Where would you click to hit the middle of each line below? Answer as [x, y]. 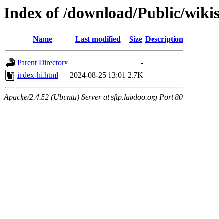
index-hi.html [38, 75]
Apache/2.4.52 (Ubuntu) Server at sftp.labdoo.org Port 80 [93, 97]
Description [164, 39]
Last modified [98, 39]
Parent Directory [43, 63]
